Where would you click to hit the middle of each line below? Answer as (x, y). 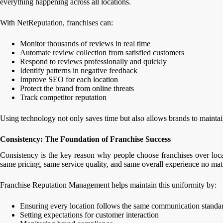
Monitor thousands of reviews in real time (85, 43)
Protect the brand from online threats (77, 88)
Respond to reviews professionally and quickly (93, 61)
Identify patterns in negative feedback (79, 70)
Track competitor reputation (63, 97)
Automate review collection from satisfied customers (102, 52)
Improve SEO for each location (69, 79)
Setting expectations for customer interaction (89, 215)
